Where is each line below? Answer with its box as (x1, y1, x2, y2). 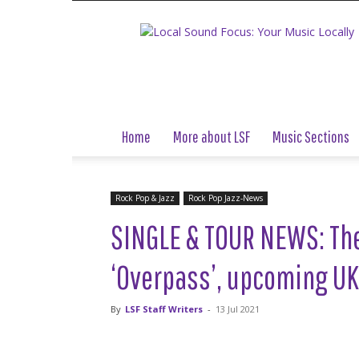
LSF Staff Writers (125, 303, 203, 315)
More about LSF (173, 127, 250, 146)
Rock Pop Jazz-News (188, 192, 263, 204)
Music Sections (272, 127, 349, 146)
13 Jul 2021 (216, 303, 260, 315)
